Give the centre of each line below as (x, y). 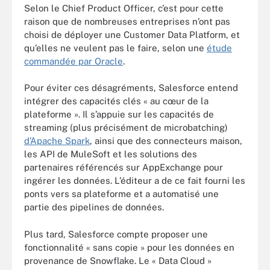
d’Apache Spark (57, 141)
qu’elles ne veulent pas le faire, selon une (115, 48)
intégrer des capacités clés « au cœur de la (116, 101)
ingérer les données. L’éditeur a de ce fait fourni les (135, 181)
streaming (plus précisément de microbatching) (126, 127)
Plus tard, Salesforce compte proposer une (116, 234)
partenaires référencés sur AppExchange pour (124, 167)
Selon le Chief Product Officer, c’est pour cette (124, 8)
